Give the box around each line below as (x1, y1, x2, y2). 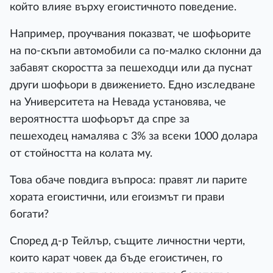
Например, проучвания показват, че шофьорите (10, 29, 251, 39)
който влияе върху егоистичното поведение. (10, 2, 236, 12)
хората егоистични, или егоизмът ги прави (10, 192, 224, 202)
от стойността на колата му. (10, 148, 152, 158)
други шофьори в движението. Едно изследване (10, 80, 255, 90)
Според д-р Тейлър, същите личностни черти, (10, 236, 245, 246)
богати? (10, 209, 49, 219)
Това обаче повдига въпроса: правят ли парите (10, 175, 247, 185)
